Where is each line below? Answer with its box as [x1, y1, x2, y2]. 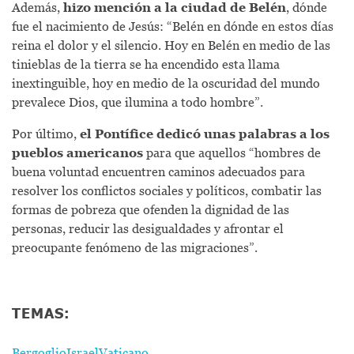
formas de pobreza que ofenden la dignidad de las [12, 201, 289, 217]
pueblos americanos [12, 145, 146, 160]
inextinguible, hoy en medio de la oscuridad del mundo [12, 75, 320, 90]
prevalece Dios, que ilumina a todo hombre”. [12, 94, 263, 109]
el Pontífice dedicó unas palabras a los [80, 126, 330, 141]
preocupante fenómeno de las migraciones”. [12, 239, 261, 254]
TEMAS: [12, 303, 70, 322]
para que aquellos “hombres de [146, 145, 321, 160]
